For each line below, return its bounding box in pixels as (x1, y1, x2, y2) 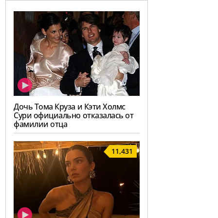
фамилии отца (14, 118, 68, 129)
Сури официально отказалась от (14, 109, 134, 121)
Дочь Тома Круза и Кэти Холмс (14, 101, 126, 112)
